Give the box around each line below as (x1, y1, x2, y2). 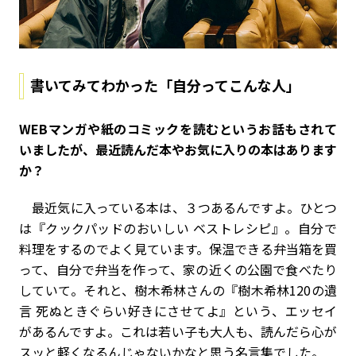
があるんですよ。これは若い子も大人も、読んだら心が (19, 322, 337, 342)
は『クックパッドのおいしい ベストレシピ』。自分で (19, 219, 337, 238)
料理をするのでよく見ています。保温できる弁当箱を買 (19, 239, 337, 259)
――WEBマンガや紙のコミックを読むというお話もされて (19, 119, 337, 139)
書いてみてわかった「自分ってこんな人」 (30, 75, 300, 96)
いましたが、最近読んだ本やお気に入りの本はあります (19, 140, 337, 160)
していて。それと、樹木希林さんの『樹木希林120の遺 (19, 281, 337, 300)
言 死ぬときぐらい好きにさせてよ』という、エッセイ (19, 301, 337, 321)
